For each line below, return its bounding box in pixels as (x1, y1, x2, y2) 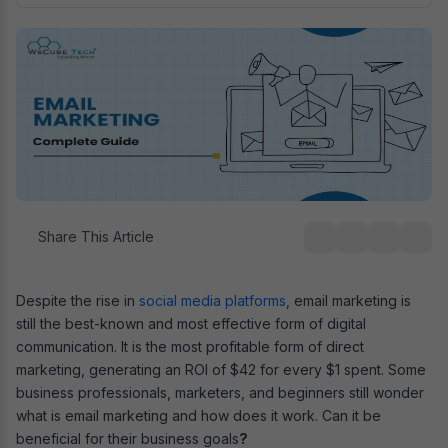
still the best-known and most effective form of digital (16, 314, 366, 332)
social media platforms (139, 291, 286, 309)
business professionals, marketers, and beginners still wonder (16, 383, 424, 401)
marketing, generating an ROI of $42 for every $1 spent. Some (16, 360, 426, 378)
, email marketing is (286, 291, 411, 309)
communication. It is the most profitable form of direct (16, 337, 364, 355)
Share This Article (33, 227, 154, 245)
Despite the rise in (16, 291, 139, 309)
